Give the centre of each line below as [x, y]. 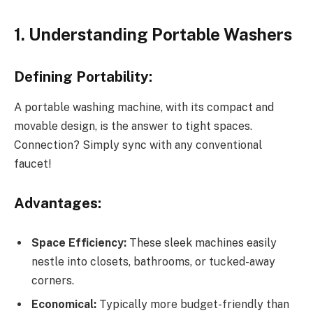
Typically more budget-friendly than [193, 305]
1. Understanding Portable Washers [153, 34]
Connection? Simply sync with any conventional [138, 145]
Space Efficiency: [79, 243]
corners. [53, 281]
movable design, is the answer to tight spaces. [133, 126]
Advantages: [58, 203]
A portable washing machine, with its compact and [144, 107]
